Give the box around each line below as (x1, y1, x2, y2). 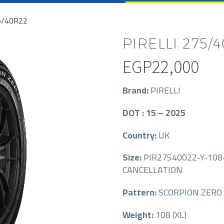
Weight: (122, 206, 155, 223)
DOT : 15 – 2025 (122, 104, 185, 121)
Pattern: (122, 184, 158, 201)
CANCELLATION (122, 161, 182, 178)
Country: (122, 126, 158, 143)
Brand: (122, 82, 150, 98)
